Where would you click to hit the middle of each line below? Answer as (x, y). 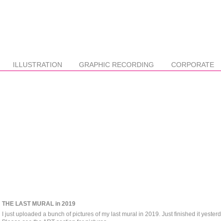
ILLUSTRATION (37, 64)
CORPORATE (192, 64)
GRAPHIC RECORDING (117, 64)
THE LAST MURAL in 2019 (39, 203)
